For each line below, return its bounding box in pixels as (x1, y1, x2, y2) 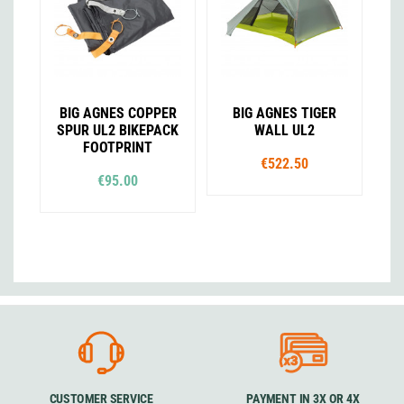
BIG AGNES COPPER (59, 105, 177, 123)
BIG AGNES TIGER (232, 105, 336, 123)
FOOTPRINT (83, 139, 153, 157)
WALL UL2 (253, 122, 315, 140)
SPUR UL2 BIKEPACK (57, 122, 179, 140)
